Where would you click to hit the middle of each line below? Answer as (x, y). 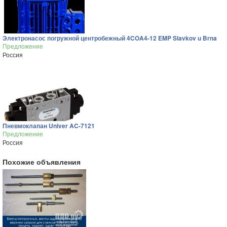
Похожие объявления (42, 162)
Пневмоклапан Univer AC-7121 (49, 126)
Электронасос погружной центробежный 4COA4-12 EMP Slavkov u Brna (110, 38)
